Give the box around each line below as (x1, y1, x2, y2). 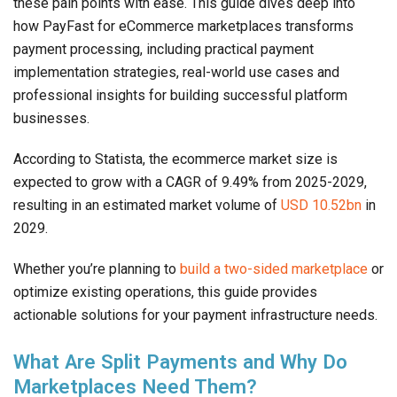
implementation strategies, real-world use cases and (13, 64, 339, 82)
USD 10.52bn (281, 197, 365, 214)
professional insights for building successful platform (13, 87, 347, 105)
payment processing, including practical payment (13, 41, 314, 58)
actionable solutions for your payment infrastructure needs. (13, 307, 378, 324)
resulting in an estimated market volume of (13, 197, 281, 214)
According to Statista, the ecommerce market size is (13, 151, 338, 168)
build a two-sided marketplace (180, 261, 368, 278)
